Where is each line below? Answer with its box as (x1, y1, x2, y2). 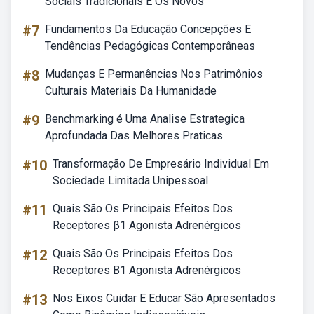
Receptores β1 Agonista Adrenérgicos (53, 219, 241, 232)
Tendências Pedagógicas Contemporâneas (45, 39, 255, 53)
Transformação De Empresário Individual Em (53, 157, 269, 170)
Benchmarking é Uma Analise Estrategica (45, 112, 245, 125)
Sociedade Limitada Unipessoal (53, 174, 208, 187)
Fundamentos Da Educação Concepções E (45, 22, 251, 36)
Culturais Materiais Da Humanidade (45, 84, 217, 97)
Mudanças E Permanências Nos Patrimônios (45, 67, 263, 81)
